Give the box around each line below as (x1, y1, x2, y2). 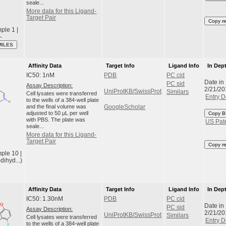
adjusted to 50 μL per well (26, 110, 89, 117)
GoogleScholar (104, 104, 146, 110)
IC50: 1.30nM (26, 196, 64, 202)
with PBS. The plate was (26, 117, 86, 123)
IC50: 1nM (26, 72, 55, 79)
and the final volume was (26, 103, 87, 110)
